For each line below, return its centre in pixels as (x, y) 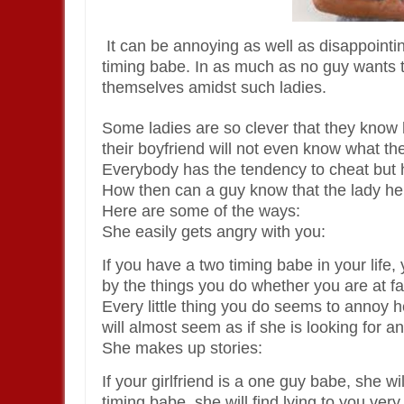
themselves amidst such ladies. (214, 87)
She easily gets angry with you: (214, 232)
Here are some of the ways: (201, 211)
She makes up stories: (182, 348)
